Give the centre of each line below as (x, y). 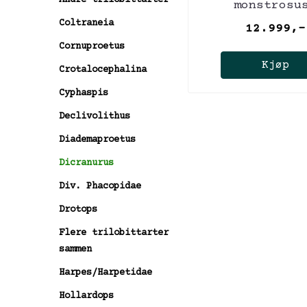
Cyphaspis (84, 93)
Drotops (78, 209)
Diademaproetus (97, 139)
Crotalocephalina (103, 70)
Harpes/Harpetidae (106, 272)
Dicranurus (86, 163)
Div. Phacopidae (100, 186)
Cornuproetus (92, 46)
